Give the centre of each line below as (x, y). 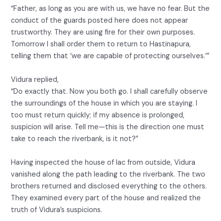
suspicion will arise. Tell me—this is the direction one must (108, 127)
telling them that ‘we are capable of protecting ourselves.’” (110, 56)
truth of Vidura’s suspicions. (57, 210)
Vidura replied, (35, 80)
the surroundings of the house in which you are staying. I (104, 103)
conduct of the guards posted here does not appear (100, 20)
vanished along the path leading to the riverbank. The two (108, 174)
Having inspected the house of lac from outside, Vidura (103, 163)
